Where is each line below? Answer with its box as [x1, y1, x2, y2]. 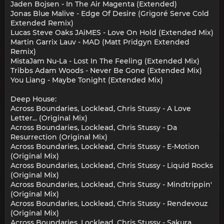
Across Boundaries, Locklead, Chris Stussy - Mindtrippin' [10, 180, 212, 189]
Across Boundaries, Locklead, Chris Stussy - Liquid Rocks [10, 161, 213, 170]
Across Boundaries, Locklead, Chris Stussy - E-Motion [10, 142, 199, 151]
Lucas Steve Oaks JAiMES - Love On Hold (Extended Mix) [10, 28, 213, 37]
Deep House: [10, 94, 56, 104]
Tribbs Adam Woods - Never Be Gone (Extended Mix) [10, 66, 202, 75]
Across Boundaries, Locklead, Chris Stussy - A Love [10, 104, 191, 113]
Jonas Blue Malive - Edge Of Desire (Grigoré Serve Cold [10, 9, 209, 18]
